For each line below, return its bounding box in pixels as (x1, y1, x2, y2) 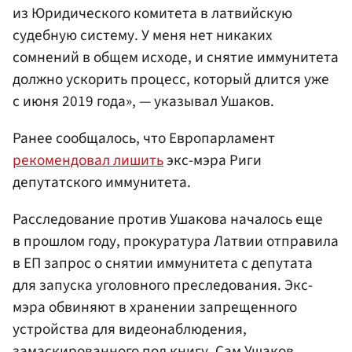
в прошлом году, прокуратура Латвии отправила (13, 229, 339, 252)
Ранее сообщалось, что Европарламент (13, 126, 275, 149)
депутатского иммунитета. (13, 170, 191, 193)
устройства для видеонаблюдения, (13, 317, 247, 340)
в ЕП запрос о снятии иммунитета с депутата (13, 251, 313, 274)
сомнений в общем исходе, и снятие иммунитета (13, 46, 339, 68)
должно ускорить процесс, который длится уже (13, 68, 329, 90)
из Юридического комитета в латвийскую (13, 2, 292, 24)
